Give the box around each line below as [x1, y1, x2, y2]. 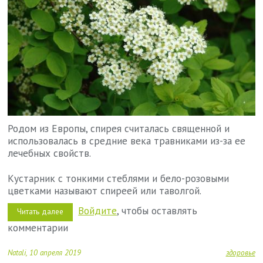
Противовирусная [63, 215, 125, 225]
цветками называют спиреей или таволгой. [8, 183, 202, 197]
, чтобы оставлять [117, 204, 198, 218]
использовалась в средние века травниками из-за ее [8, 133, 246, 147]
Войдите [78, 204, 117, 218]
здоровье [225, 248, 255, 258]
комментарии [8, 221, 69, 235]
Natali [8, 248, 26, 258]
